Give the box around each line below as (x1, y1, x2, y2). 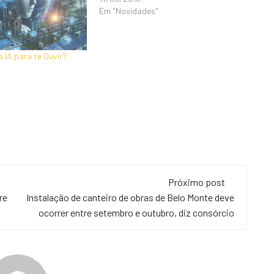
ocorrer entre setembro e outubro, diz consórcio (39, 207, 234, 219)
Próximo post (168, 176, 225, 188)
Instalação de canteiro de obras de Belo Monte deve (26, 191, 234, 204)
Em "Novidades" (99, 6, 159, 16)
